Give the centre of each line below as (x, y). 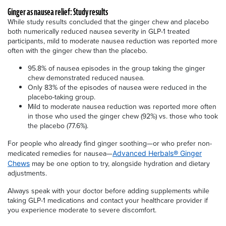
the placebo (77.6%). (58, 126)
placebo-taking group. (62, 97)
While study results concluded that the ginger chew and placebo (108, 22)
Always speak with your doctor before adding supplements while (108, 191)
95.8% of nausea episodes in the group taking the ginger (117, 68)
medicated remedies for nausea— (60, 153)
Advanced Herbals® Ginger (157, 153)
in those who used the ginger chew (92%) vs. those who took (123, 116)
